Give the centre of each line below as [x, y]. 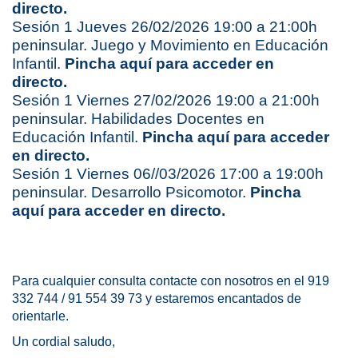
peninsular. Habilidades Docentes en [138, 119]
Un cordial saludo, [64, 342]
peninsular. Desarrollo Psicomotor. [131, 193]
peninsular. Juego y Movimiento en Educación [170, 46]
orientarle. [40, 316]
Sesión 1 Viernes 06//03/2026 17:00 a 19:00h [168, 174]
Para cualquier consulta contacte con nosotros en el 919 [171, 281]
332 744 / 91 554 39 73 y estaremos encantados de [157, 299]
